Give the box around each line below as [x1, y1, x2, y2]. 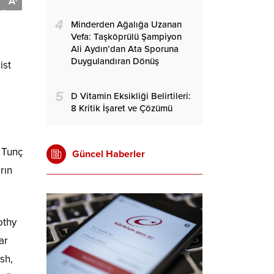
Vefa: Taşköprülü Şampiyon [71, 31, 182, 42]
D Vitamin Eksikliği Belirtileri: [71, 91, 191, 102]
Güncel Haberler [72, 148, 145, 160]
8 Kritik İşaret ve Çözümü [71, 103, 172, 114]
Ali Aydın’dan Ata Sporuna [71, 43, 179, 54]
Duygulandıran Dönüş [71, 56, 159, 67]
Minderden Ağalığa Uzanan [71, 19, 182, 30]
